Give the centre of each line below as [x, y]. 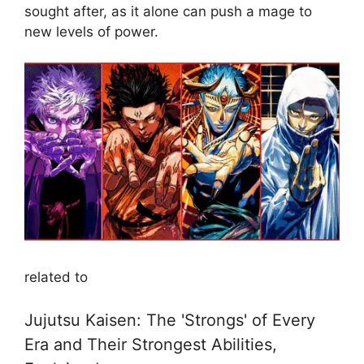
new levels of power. [91, 31]
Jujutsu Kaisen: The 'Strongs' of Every [170, 321]
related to [56, 277]
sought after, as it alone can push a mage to [168, 11]
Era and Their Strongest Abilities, [151, 345]
